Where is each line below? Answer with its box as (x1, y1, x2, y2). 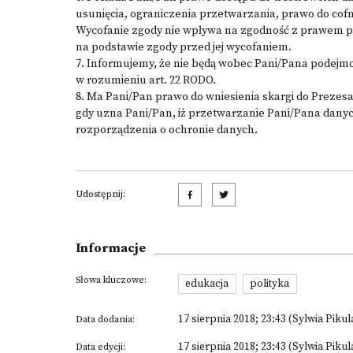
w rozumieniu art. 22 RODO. (76, 73, 216, 87)
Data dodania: (76, 313, 135, 325)
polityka (250, 277, 290, 292)
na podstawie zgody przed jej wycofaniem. (76, 40, 292, 54)
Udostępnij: (76, 188, 125, 200)
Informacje (76, 240, 146, 256)
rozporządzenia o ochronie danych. (76, 123, 260, 137)
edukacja (185, 277, 229, 292)
